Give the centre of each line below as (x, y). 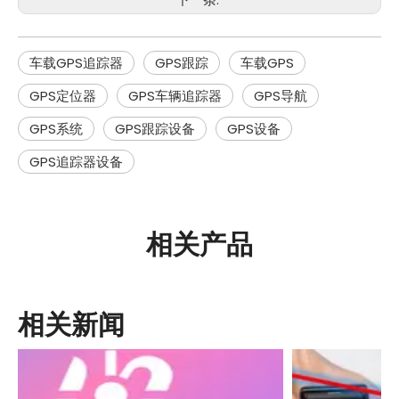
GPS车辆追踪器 (175, 96)
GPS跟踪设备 (155, 129)
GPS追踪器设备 (76, 162)
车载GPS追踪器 (76, 63)
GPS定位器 (63, 96)
